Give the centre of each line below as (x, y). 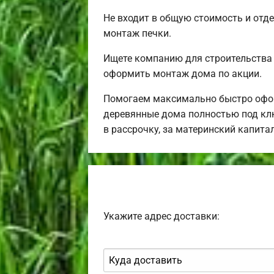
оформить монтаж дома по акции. (183, 74)
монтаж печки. (137, 34)
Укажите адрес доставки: (161, 217)
